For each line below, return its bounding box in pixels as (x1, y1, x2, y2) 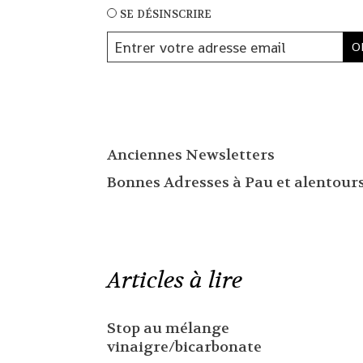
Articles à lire (106, 266, 242, 296)
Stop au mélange (106, 319, 229, 339)
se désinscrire (119, 4, 211, 23)
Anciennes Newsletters (106, 145, 275, 164)
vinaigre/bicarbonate (106, 338, 262, 357)
